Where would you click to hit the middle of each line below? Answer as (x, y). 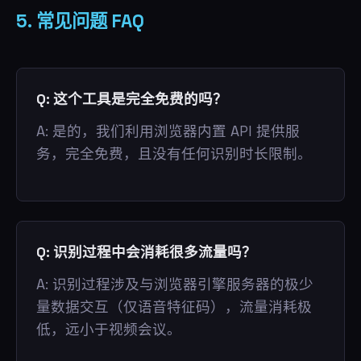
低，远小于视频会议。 (109, 330)
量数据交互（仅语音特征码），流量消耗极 (174, 307)
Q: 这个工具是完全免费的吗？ (132, 99)
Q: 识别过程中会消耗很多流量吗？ (146, 252)
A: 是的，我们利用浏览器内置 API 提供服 (168, 131)
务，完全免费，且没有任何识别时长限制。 (174, 154)
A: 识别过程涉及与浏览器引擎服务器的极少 (175, 284)
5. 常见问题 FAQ (80, 21)
